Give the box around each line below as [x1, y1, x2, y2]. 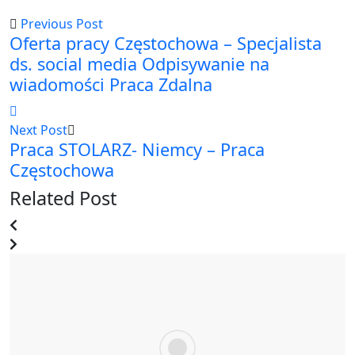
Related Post [10, 185, 116, 211]
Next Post [10, 120, 67, 139]
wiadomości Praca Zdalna [10, 72, 212, 96]
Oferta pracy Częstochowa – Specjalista [10, 31, 322, 55]
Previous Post [21, 14, 103, 32]
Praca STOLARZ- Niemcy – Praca [10, 137, 265, 161]
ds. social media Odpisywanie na [10, 52, 269, 75]
